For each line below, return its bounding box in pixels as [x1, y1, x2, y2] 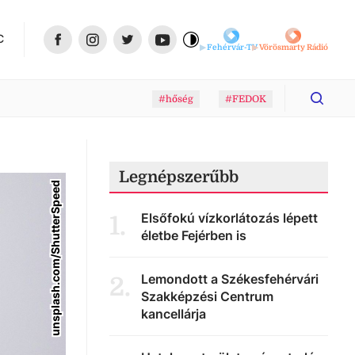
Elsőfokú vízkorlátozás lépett [141, 210, 318, 226]
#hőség [158, 93, 193, 105]
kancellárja [141, 306, 206, 322]
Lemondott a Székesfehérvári [141, 271, 319, 287]
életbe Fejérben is [141, 227, 246, 243]
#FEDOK [225, 93, 266, 105]
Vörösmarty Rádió [259, 43, 328, 52]
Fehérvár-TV [207, 43, 258, 52]
